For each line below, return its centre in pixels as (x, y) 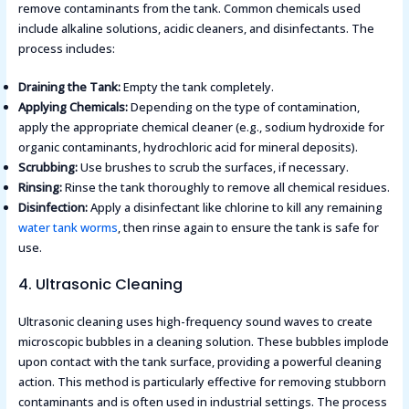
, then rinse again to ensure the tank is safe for (248, 228)
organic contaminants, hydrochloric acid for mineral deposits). (188, 147)
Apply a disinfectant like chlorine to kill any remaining (235, 208)
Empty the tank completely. (197, 87)
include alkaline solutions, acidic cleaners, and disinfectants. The (196, 28)
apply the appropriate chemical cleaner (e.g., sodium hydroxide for (201, 127)
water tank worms (68, 228)
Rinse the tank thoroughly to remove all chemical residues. (225, 188)
